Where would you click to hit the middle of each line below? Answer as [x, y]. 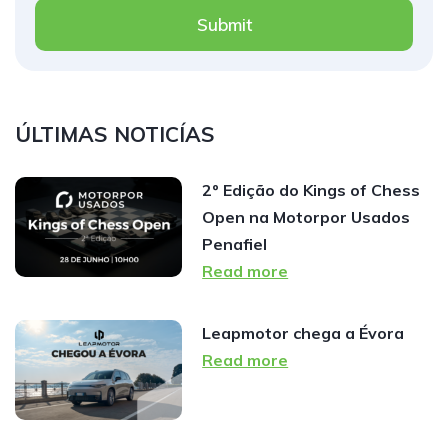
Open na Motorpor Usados [306, 216]
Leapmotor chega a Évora [303, 332]
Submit [224, 24]
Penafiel [235, 243]
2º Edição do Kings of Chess [311, 189]
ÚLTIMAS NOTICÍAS [115, 133]
